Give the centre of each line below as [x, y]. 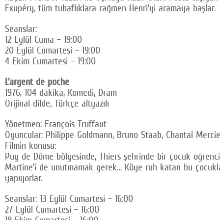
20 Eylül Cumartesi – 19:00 [53, 50]
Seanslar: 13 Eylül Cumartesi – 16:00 [69, 199]
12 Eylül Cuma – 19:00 [43, 40]
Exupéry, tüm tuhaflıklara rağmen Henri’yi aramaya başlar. [110, 8]
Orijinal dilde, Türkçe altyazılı [57, 103]
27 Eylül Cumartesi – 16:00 [52, 209]
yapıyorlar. [24, 178]
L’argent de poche [37, 82]
